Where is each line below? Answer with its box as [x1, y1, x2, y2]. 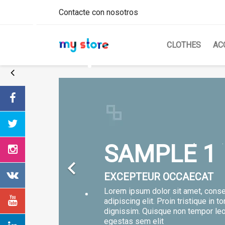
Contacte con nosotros [59, 8, 138, 17]
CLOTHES [167, 40, 201, 50]
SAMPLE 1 [104, 140, 216, 168]
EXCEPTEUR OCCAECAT [104, 171, 213, 183]
